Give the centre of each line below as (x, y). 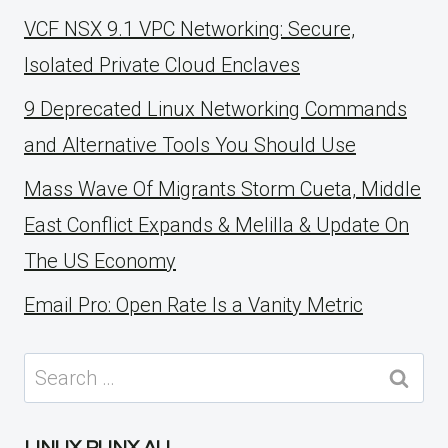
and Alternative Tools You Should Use (190, 145)
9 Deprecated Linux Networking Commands (215, 109)
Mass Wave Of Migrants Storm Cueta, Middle (222, 189)
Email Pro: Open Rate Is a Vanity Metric (193, 305)
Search (54, 368)
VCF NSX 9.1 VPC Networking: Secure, (189, 29)
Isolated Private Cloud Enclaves (162, 65)
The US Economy (100, 261)
